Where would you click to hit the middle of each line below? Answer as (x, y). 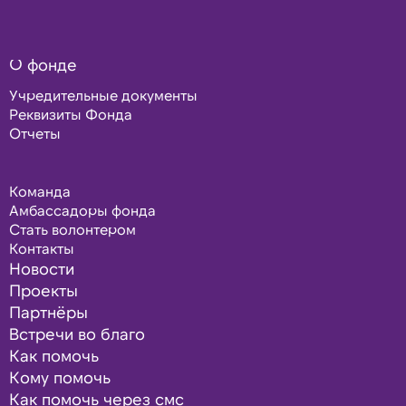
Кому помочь (60, 377)
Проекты (43, 290)
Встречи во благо (77, 333)
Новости (42, 268)
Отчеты (35, 133)
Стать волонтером (72, 229)
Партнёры (48, 312)
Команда (40, 191)
